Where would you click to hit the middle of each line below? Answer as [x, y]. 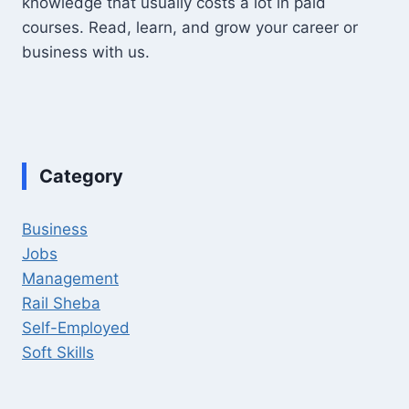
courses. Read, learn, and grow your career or [190, 27]
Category [81, 176]
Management [70, 278]
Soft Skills [58, 352]
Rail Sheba [61, 303]
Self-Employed [76, 327]
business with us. [86, 52]
